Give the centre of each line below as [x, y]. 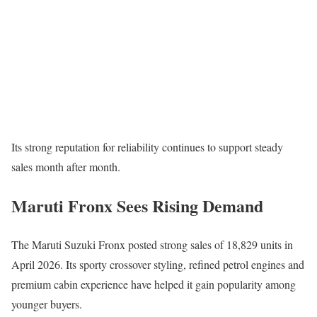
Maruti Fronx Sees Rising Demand [137, 205]
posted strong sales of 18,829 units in [209, 244]
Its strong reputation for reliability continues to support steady [147, 146]
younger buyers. [47, 304]
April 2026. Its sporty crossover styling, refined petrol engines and [158, 264]
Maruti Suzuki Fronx [79, 244]
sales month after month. [66, 166]
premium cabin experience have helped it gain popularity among [154, 284]
